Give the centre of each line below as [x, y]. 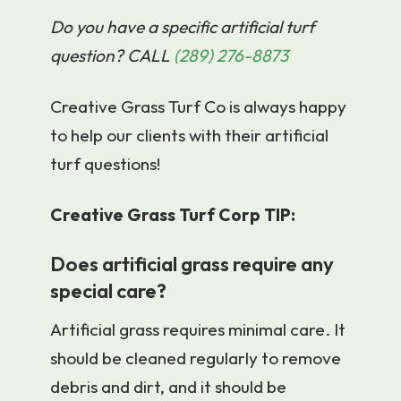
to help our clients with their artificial [189, 136]
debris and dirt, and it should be [168, 387]
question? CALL [112, 56]
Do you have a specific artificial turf [183, 27]
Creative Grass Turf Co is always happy [198, 107]
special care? [108, 290]
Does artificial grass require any [192, 264]
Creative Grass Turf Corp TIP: [173, 214]
